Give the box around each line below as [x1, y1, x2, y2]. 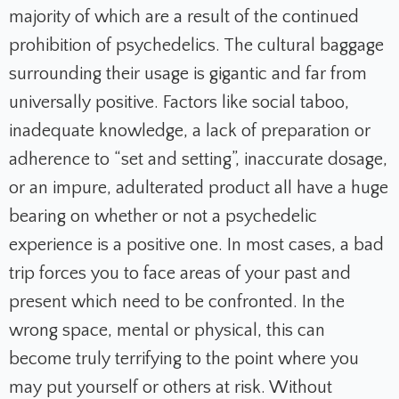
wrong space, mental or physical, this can [9, 321, 325, 341]
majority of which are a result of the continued [9, 7, 359, 28]
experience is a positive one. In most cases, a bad [9, 235, 384, 256]
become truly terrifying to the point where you [9, 349, 359, 370]
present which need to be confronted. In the [9, 292, 345, 313]
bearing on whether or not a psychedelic [9, 207, 317, 227]
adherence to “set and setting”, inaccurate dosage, [9, 150, 387, 170]
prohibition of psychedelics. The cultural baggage [9, 36, 384, 56]
